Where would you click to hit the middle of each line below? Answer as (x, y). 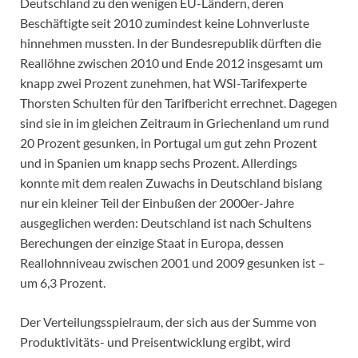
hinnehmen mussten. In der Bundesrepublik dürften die (171, 43)
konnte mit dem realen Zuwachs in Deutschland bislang (171, 183)
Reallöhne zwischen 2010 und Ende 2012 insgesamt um (171, 63)
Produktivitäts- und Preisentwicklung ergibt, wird (155, 342)
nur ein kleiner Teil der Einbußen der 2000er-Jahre (157, 203)
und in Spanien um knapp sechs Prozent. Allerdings (159, 163)
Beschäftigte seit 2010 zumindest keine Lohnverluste (165, 23)
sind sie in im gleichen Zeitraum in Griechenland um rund (175, 123)
